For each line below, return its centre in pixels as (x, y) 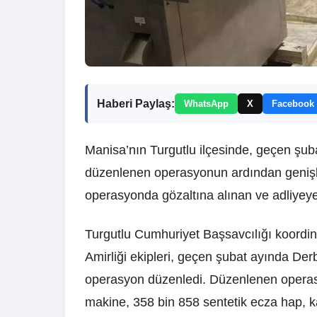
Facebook (293, 104)
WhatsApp (206, 104)
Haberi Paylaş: (136, 103)
